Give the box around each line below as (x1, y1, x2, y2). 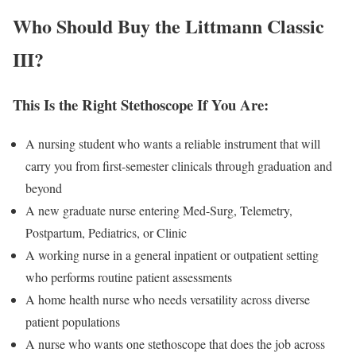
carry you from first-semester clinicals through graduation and (25, 157, 332, 174)
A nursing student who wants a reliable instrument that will (25, 134, 320, 152)
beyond (25, 179, 62, 196)
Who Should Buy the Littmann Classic (13, 12, 324, 41)
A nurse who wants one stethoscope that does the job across (25, 335, 325, 352)
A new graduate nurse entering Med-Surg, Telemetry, (25, 201, 292, 219)
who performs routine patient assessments (25, 268, 232, 285)
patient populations (25, 312, 120, 330)
